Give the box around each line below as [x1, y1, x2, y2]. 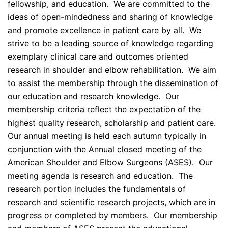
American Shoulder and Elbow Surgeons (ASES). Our [8, 157, 213, 168]
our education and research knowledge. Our [8, 91, 179, 102]
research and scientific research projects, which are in [8, 197, 215, 208]
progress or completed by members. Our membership [8, 210, 217, 221]
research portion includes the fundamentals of [8, 184, 186, 194]
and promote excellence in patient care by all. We [8, 25, 201, 36]
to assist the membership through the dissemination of [8, 78, 218, 89]
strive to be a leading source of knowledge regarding [8, 38, 213, 49]
